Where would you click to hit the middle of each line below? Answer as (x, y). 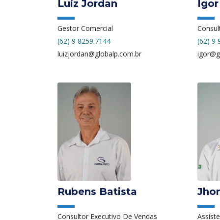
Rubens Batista (97, 191)
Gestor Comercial (85, 28)
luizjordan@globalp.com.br (99, 54)
